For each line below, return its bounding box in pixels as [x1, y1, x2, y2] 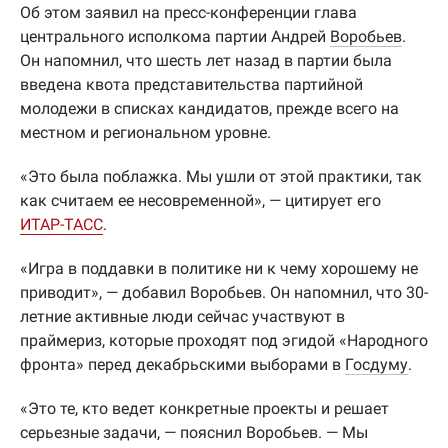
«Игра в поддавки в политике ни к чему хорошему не [20, 259, 418, 278]
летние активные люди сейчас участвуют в [20, 307, 345, 326]
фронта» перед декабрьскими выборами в [20, 355, 345, 374]
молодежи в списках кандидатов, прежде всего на [20, 99, 399, 118]
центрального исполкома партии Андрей [20, 27, 330, 46]
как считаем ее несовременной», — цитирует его [20, 191, 381, 210]
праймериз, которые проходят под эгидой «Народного [20, 331, 428, 350]
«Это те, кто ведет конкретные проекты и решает [20, 399, 389, 418]
